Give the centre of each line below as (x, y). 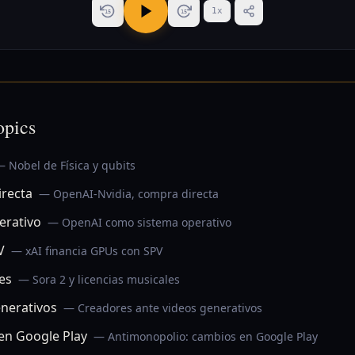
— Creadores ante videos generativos (163, 308)
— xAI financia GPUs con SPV (87, 251)
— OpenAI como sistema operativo (139, 222)
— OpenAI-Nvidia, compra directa (129, 194)
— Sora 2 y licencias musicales (99, 279)
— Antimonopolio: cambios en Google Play (206, 336)
